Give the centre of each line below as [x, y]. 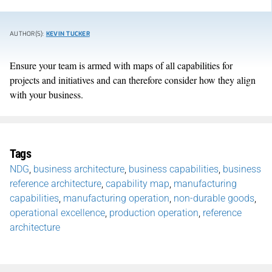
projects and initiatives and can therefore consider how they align [133, 80]
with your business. [46, 94]
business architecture [79, 169]
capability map [138, 183]
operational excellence [57, 212]
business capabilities [174, 169]
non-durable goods [214, 198]
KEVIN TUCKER [68, 33]
